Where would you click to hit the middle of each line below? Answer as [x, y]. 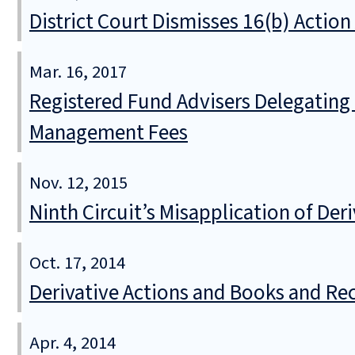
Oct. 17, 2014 [77, 263]
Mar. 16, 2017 [78, 72]
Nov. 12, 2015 [78, 183]
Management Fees [109, 132]
